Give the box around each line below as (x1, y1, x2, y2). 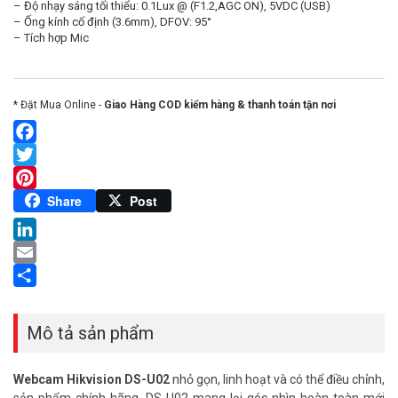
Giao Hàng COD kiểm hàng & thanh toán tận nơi (104, 98, 336, 111)
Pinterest (13, 191, 71, 209)
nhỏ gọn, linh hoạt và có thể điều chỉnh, (170, 372, 385, 386)
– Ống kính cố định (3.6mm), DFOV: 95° (13, 14, 211, 28)
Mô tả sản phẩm (27, 322, 154, 344)
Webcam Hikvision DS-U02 (13, 372, 170, 386)
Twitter (13, 168, 57, 186)
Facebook (13, 145, 75, 163)
